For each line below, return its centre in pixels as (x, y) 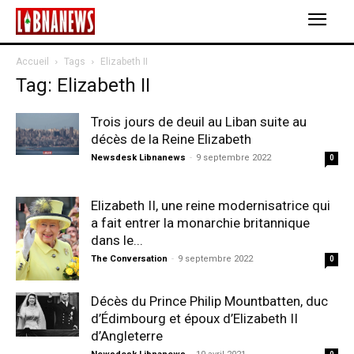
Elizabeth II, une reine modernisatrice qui (211, 205)
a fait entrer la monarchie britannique (200, 223)
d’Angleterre (127, 336)
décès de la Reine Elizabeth (171, 139)
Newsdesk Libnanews (138, 158)
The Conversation (129, 259)
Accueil (32, 62)
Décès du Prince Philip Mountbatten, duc (209, 301)
